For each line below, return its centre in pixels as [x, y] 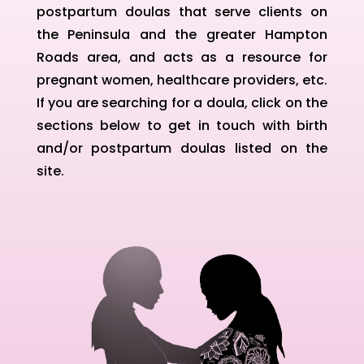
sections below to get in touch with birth [182, 125]
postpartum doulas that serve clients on [182, 11]
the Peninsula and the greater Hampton [182, 34]
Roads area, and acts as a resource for [182, 57]
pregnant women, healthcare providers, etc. [182, 80]
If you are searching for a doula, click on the [182, 102]
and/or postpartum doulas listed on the [182, 148]
